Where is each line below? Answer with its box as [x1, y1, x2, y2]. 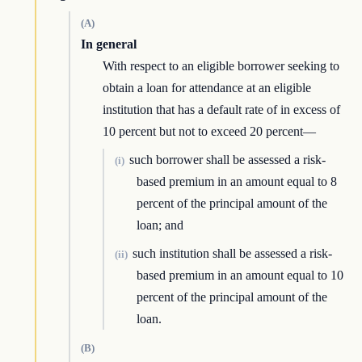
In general [80, 37, 137, 52]
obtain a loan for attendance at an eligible [103, 81, 312, 95]
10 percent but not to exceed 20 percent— [103, 124, 317, 139]
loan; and [137, 218, 184, 233]
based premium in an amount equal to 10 [137, 268, 344, 283]
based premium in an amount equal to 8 [137, 175, 338, 189]
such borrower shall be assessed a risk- [128, 153, 326, 167]
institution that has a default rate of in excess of [103, 103, 341, 117]
